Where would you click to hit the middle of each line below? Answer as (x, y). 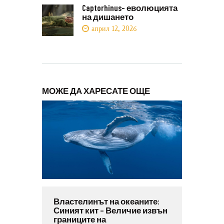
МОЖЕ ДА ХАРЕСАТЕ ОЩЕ (96, 90)
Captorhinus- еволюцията (129, 7)
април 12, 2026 (114, 28)
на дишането (107, 16)
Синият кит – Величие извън (110, 210)
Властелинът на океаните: (106, 201)
